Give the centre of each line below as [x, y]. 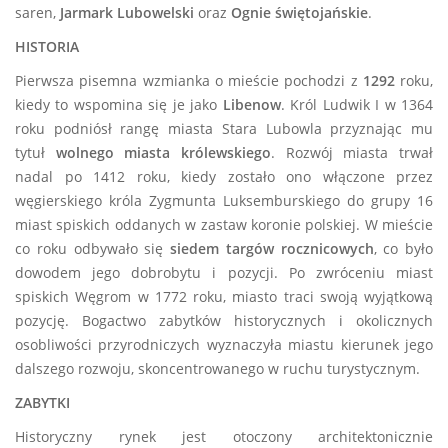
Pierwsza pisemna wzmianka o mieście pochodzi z [189, 80]
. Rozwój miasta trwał [352, 152]
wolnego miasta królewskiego [163, 152]
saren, [37, 12]
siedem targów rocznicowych [272, 248]
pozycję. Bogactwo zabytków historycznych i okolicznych [224, 320]
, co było [403, 248]
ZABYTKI [42, 402]
